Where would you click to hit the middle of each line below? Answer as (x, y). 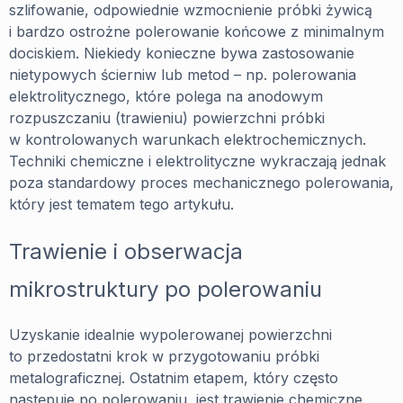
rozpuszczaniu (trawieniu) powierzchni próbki (167, 118)
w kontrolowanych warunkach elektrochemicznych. (188, 140)
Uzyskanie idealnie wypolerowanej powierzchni (170, 335)
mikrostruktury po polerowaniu (166, 290)
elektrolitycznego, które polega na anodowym (166, 97)
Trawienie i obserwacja (126, 252)
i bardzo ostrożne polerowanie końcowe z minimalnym (197, 32)
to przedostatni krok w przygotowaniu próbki (164, 357)
